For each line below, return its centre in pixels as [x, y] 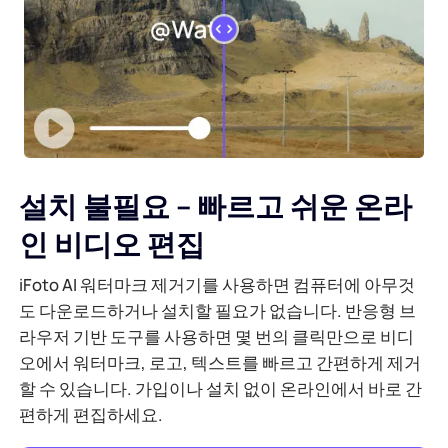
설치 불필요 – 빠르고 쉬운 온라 [216, 205]
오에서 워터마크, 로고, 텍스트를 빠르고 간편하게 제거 [220, 363]
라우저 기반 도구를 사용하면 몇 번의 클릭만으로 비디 [217, 337]
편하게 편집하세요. [91, 415]
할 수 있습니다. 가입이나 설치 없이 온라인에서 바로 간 [221, 389]
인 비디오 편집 [112, 243]
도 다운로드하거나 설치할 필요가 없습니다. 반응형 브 [218, 311]
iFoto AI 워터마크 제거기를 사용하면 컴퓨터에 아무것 [217, 285]
